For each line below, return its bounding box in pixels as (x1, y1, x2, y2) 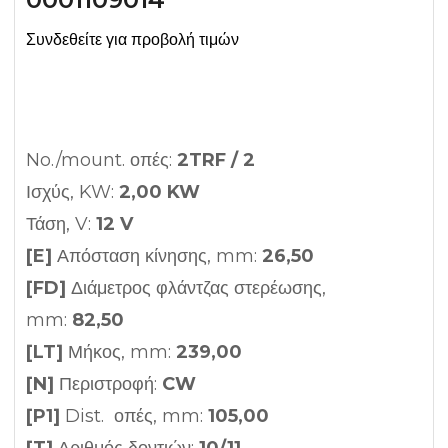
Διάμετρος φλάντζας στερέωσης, (66, 277, 326, 300)
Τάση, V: (26, 213, 96, 236)
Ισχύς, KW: (26, 181, 119, 204)
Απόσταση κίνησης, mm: (52, 245, 262, 268)
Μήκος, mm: (63, 341, 176, 364)
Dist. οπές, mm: (60, 405, 208, 428)
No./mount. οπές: (26, 149, 177, 172)
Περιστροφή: (54, 373, 162, 396)
